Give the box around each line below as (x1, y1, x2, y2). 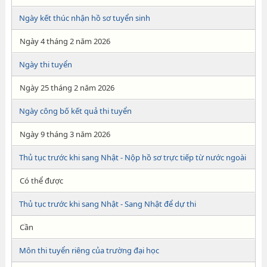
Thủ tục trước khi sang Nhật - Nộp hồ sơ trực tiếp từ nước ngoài (18, 152, 246, 163)
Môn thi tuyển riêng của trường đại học (18, 245, 159, 256)
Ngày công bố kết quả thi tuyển (18, 105, 132, 116)
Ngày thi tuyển (18, 59, 72, 70)
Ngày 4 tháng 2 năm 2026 (19, 36, 110, 46)
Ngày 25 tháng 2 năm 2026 (19, 82, 114, 93)
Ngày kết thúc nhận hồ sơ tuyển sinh (18, 13, 150, 23)
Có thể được (19, 175, 63, 186)
